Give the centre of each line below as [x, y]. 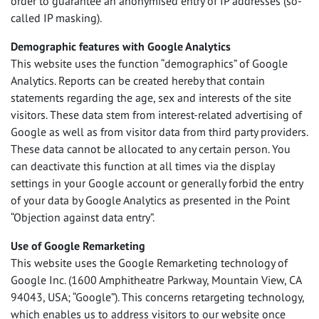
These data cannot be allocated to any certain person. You [151, 149]
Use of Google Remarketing [78, 246]
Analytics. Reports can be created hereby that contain [138, 80]
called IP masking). [56, 18]
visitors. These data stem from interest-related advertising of [156, 115]
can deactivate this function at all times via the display [142, 166]
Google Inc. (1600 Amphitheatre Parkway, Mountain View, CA [156, 280]
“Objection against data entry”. [83, 217]
